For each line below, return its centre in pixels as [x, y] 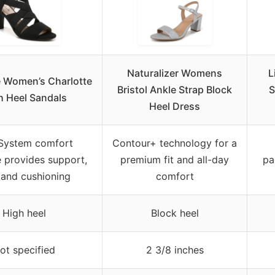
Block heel [175, 213]
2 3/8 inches [175, 250]
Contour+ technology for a [175, 143]
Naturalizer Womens [175, 73]
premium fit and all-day [175, 159]
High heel [24, 213]
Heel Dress [175, 106]
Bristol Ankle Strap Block [175, 89]
